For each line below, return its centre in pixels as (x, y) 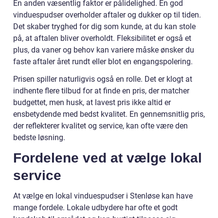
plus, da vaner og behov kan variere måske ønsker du (104, 50)
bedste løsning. (39, 137)
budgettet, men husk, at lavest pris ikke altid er (92, 102)
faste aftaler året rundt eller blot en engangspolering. (103, 61)
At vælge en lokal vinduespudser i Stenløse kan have (103, 196)
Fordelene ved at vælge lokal (108, 158)
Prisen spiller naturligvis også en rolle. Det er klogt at (103, 79)
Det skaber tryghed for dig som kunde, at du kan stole (104, 26)
